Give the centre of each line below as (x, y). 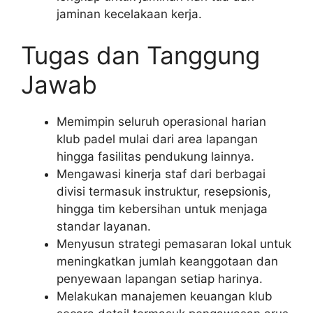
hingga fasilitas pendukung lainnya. (155, 156)
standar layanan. (104, 226)
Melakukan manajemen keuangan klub (165, 296)
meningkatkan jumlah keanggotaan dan (167, 261)
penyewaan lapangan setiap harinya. (160, 279)
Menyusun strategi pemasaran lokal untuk (174, 244)
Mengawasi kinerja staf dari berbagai (161, 174)
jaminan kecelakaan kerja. (129, 14)
